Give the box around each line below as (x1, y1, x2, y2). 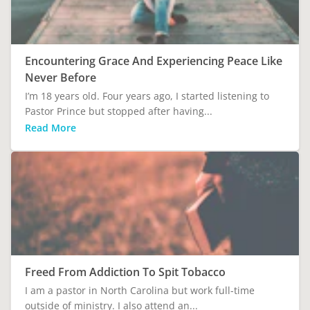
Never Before (25, 69, 96, 85)
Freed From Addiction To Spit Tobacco (25, 264, 226, 280)
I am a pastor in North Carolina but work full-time (25, 283, 255, 297)
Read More (25, 120, 76, 134)
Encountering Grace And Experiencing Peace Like (25, 53, 282, 69)
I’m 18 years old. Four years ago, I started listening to (25, 89, 269, 102)
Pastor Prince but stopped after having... (25, 104, 212, 118)
